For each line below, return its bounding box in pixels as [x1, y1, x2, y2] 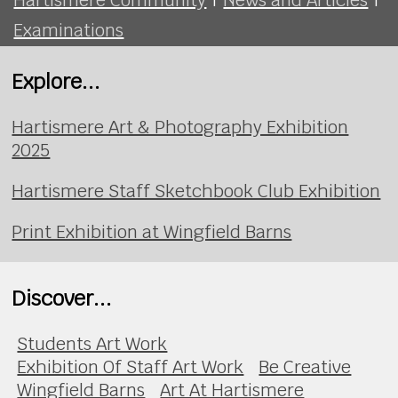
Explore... [12, 67, 101, 95]
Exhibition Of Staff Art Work [17, 355, 244, 379]
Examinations [13, 18, 124, 42]
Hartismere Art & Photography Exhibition [12, 115, 349, 139]
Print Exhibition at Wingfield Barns [12, 220, 292, 244]
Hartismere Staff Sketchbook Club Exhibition [12, 179, 381, 203]
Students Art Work [17, 332, 168, 356]
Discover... [12, 283, 113, 312]
